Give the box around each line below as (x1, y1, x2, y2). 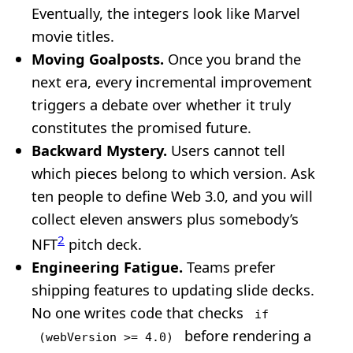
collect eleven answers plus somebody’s (32, 208, 299, 229)
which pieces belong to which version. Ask (32, 162, 315, 183)
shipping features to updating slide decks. (32, 280, 314, 300)
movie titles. (32, 25, 114, 46)
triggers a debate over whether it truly (32, 94, 291, 114)
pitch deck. (65, 234, 142, 255)
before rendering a (180, 325, 312, 346)
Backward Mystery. (32, 139, 167, 160)
